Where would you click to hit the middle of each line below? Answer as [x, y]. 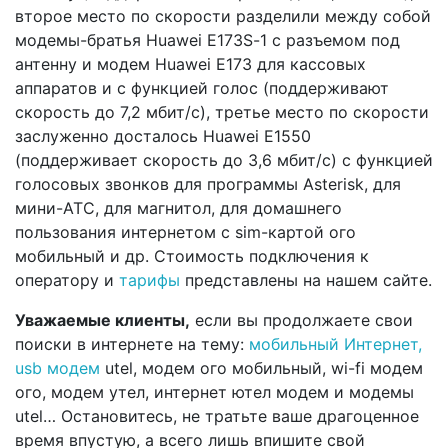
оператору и [64, 280]
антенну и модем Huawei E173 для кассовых [190, 64]
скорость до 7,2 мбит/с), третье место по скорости [222, 112]
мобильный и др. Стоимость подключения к [192, 256]
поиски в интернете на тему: [132, 344]
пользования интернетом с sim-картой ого [185, 232]
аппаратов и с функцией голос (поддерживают [202, 88]
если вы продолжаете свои [301, 320]
